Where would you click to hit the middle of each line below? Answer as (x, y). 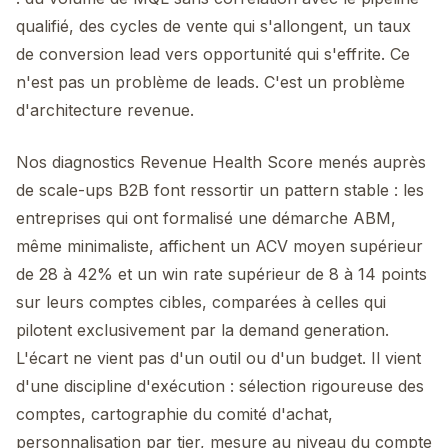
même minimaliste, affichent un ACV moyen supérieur (219, 246)
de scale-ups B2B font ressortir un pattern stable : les (220, 190)
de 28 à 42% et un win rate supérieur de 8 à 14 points (221, 274)
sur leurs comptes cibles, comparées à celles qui (201, 302)
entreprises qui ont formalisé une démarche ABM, (206, 218)
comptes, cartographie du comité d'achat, (174, 414)
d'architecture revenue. (105, 110)
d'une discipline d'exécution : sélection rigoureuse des (220, 386)
